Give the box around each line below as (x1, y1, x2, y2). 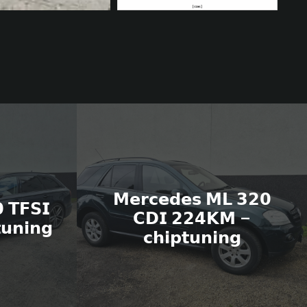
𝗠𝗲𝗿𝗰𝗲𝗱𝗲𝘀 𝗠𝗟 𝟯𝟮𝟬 (112, 190, 271, 210)
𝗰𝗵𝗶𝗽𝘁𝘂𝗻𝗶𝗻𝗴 (143, 228, 241, 248)
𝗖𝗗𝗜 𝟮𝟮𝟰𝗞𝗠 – (133, 209, 251, 229)
